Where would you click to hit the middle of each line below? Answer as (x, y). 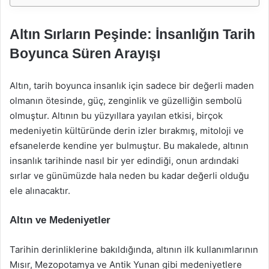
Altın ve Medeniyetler (60, 220)
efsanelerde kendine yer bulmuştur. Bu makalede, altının (129, 146)
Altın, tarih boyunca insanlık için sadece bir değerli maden (132, 86)
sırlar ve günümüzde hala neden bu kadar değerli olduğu (129, 176)
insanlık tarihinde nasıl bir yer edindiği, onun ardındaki (124, 161)
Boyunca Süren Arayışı (85, 53)
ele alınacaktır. (40, 191)
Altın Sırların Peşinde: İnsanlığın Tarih (132, 34)
